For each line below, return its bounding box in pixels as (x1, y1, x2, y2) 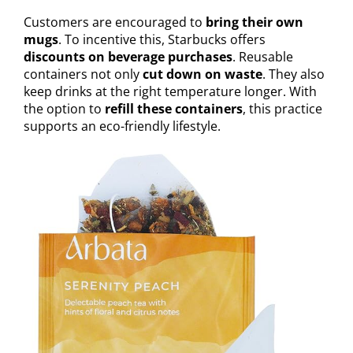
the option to (24, 100, 105, 118)
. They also (262, 65, 325, 84)
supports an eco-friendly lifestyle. (24, 117, 221, 136)
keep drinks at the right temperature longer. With (24, 83, 317, 101)
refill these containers (105, 100, 243, 118)
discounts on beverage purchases (24, 48, 232, 66)
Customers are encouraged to (24, 13, 206, 32)
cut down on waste (143, 65, 262, 84)
